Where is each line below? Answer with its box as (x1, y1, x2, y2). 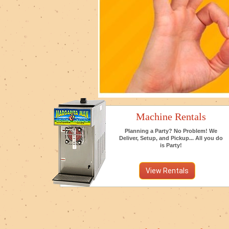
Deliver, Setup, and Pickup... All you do (119, 135, 223, 141)
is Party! (160, 142, 182, 148)
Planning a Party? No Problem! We (125, 128, 217, 134)
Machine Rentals (136, 111, 206, 122)
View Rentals (146, 167, 189, 175)
